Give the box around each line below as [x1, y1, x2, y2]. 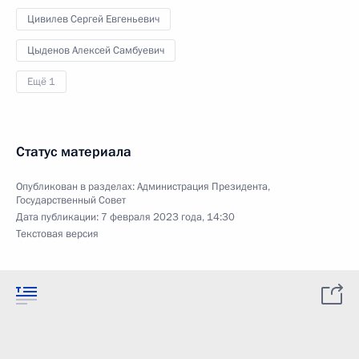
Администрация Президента [137, 179, 268, 194]
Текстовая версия [16, 227, 99, 241]
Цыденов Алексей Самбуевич [27, 43, 164, 58]
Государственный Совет [16, 193, 126, 208]
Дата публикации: [16, 210, 101, 224]
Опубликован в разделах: [16, 179, 137, 194]
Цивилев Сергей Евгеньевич [27, 12, 159, 26]
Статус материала [16, 143, 131, 161]
